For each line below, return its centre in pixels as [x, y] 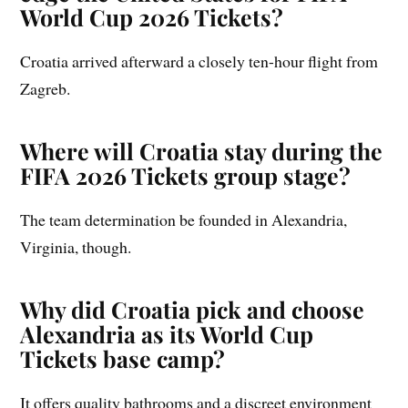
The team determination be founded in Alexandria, [184, 219]
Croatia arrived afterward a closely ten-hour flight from [199, 61]
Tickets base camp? [123, 358]
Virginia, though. [76, 246]
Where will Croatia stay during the [202, 150]
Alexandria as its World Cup [167, 333]
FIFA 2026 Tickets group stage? [186, 175]
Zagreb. [46, 88]
